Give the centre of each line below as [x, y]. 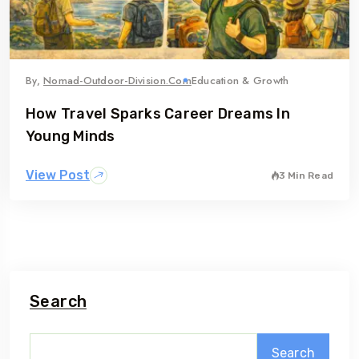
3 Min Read [306, 175]
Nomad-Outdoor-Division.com [117, 80]
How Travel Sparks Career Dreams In [158, 113]
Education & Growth [240, 80]
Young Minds [71, 136]
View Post [58, 175]
